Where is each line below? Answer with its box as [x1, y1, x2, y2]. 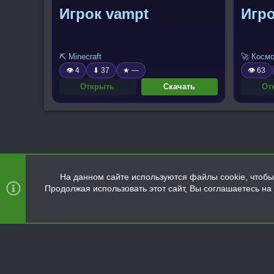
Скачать [163, 81, 195, 91]
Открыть [80, 81, 115, 91]
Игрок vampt [59, 5, 149, 22]
